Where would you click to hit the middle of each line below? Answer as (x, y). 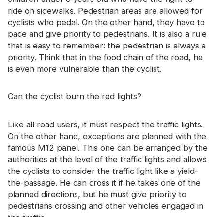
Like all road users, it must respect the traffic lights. (105, 124)
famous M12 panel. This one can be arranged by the (108, 147)
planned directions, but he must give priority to (97, 194)
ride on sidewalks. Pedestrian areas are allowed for (105, 10)
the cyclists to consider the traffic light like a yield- (103, 171)
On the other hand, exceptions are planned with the (107, 136)
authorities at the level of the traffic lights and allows (107, 159)
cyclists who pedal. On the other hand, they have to (106, 22)
